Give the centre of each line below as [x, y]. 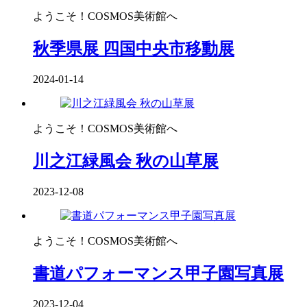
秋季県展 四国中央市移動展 [134, 49]
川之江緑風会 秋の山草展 [126, 161]
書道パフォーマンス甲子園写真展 [158, 273]
